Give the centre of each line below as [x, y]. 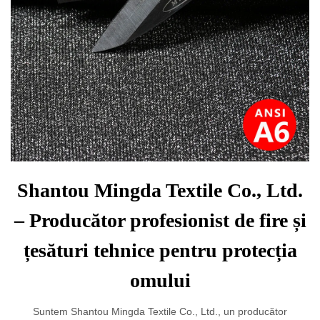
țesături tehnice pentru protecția [160, 250]
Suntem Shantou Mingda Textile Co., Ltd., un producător [160, 311]
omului [160, 280]
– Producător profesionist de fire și [160, 220]
